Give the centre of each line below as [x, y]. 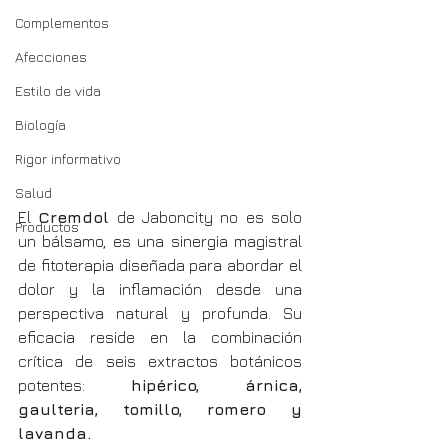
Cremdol [74, 216]
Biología [40, 124]
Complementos [62, 22]
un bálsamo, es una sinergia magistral [160, 240]
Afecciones [51, 56]
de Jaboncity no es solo [206, 216]
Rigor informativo [68, 158]
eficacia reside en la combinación [160, 336]
